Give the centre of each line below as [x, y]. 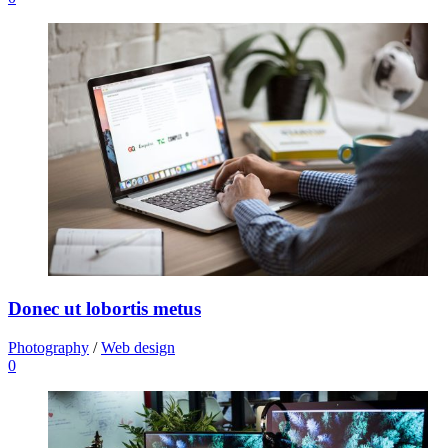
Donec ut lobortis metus [104, 309]
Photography [48, 348]
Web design [138, 348]
